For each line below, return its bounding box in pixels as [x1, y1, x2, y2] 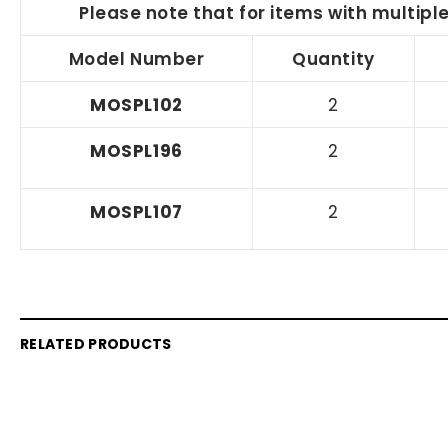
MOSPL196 [90, 138, 183, 163]
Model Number [68, 46, 205, 71]
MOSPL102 [90, 92, 183, 117]
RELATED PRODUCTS [20, 333, 172, 354]
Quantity [292, 46, 375, 71]
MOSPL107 [90, 199, 183, 224]
